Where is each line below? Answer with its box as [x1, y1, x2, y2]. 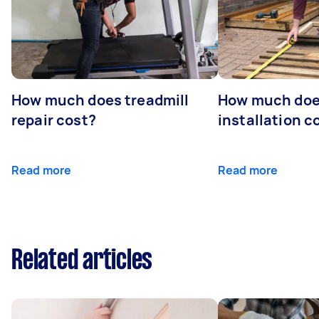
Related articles [11, 249, 152, 275]
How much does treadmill [11, 90, 189, 110]
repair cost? [11, 110, 96, 130]
